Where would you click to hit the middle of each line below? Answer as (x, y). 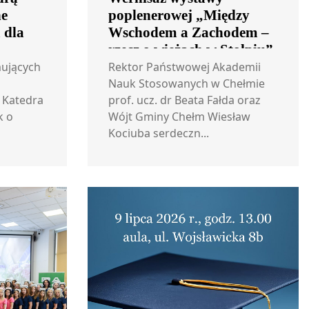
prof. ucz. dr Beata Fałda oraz (185, 100)
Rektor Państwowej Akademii (185, 67)
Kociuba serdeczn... (159, 133)
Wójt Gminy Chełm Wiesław (179, 117)
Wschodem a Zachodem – (189, 32)
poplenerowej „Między (179, 15)
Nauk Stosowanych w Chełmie (187, 83)
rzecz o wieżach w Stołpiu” (191, 50)
